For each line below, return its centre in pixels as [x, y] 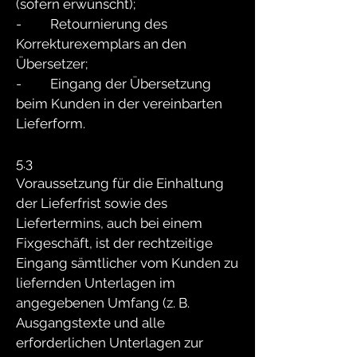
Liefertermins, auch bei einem [109, 223]
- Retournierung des [92, 24]
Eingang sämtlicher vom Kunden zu [127, 263]
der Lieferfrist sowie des [92, 203]
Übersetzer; [52, 64]
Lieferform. [51, 124]
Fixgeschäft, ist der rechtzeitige [114, 243]
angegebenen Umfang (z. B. [103, 303]
